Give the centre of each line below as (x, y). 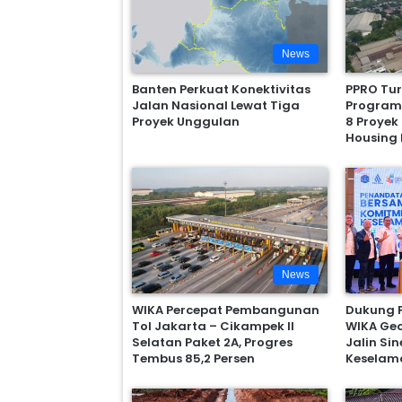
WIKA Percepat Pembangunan (226, 310)
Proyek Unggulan (186, 122)
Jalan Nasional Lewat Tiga (216, 105)
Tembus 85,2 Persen (194, 358)
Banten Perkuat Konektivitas (222, 89)
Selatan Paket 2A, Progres (213, 342)
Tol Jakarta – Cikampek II (214, 326)
